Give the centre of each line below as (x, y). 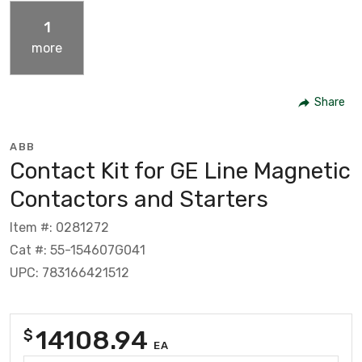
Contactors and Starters (139, 199)
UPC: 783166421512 (69, 272)
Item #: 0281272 (59, 227)
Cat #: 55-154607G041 (78, 250)
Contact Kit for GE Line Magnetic (180, 170)
